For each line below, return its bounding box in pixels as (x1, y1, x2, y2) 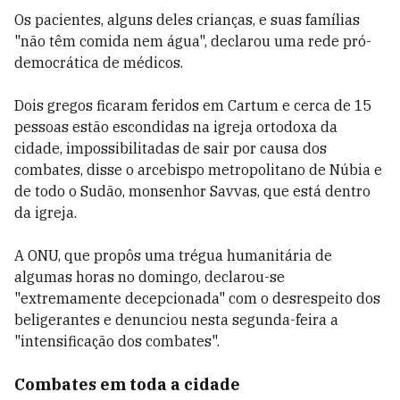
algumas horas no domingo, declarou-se (14, 268, 285, 286)
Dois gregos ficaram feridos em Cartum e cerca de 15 (14, 96, 372, 114)
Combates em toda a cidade (14, 374, 240, 395)
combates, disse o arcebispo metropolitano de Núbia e (14, 161, 382, 179)
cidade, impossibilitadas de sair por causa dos (14, 139, 327, 157)
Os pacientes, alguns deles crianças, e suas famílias (14, 11, 360, 29)
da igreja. (14, 204, 77, 221)
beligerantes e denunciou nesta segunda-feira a (14, 311, 338, 329)
